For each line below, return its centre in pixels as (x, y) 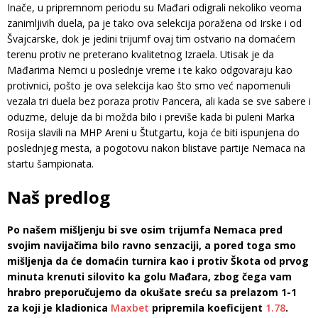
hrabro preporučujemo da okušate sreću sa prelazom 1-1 (152, 292)
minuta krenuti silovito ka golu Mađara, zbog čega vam (149, 277)
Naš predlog (59, 197)
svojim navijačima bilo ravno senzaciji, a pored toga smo (152, 246)
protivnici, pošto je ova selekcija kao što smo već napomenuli (149, 86)
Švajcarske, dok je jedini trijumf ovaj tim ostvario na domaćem (151, 39)
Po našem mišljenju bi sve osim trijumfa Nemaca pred (145, 230)
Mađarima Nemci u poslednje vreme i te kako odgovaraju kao (150, 70)
